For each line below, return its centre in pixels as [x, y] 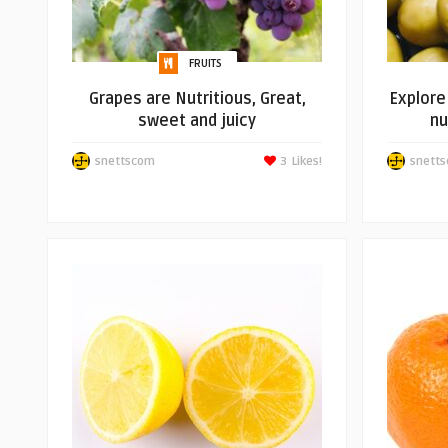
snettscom [125, 161]
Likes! [307, 161]
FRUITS [205, 63]
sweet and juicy [197, 121]
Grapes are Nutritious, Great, [197, 99]
